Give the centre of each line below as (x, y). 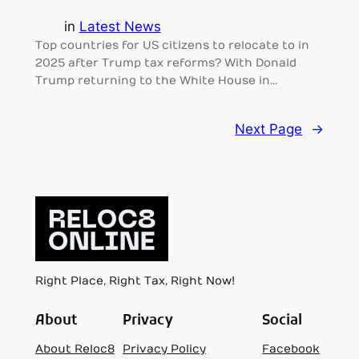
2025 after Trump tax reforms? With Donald (165, 63)
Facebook (291, 349)
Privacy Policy (164, 349)
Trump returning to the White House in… (156, 80)
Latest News (120, 26)
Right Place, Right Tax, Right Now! (135, 281)
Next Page (269, 129)
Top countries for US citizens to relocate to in (172, 45)
